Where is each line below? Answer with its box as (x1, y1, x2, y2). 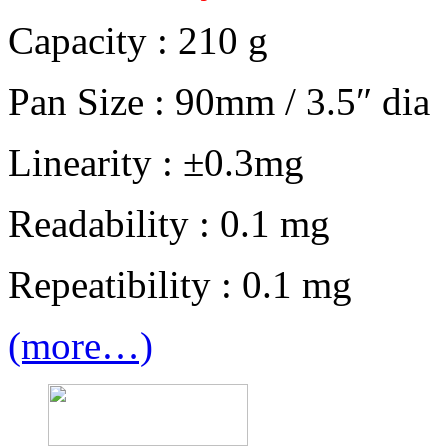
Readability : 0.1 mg (8, 202, 330, 246)
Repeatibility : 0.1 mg (8, 263, 352, 307)
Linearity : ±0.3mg (8, 141, 304, 185)
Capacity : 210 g (8, 19, 268, 63)
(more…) (8, 324, 153, 368)
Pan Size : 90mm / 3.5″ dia (8, 80, 430, 124)
